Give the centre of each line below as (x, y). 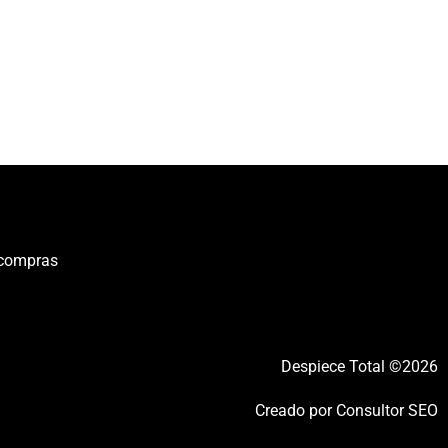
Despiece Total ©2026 (359, 367)
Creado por (295, 411)
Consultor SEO (387, 411)
